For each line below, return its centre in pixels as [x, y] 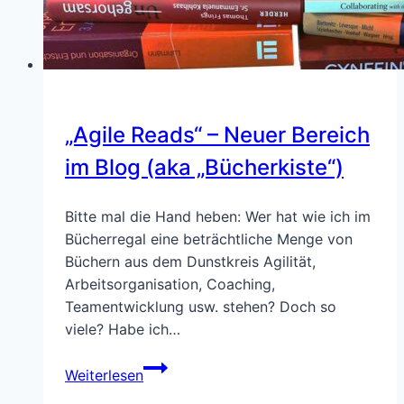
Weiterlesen [104, 375]
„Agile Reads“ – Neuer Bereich [217, 134]
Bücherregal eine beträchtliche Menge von [209, 239]
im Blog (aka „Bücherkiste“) [204, 167]
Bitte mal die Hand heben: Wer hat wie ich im [218, 216]
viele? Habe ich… [123, 329]
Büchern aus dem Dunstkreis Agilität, [190, 261]
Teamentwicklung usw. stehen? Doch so [201, 306]
